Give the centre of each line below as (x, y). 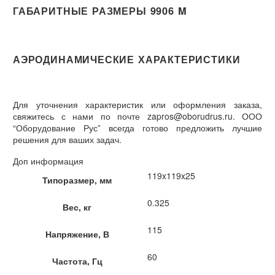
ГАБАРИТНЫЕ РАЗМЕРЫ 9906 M (100, 11)
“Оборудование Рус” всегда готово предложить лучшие (137, 128)
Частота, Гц (77, 261)
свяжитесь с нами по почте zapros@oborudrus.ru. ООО (137, 116)
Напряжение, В (77, 234)
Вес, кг (77, 207)
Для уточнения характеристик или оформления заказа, (137, 105)
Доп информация (48, 161)
